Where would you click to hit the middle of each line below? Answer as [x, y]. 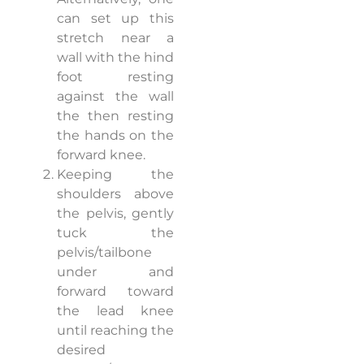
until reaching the [115, 331]
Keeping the [115, 175]
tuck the [115, 233]
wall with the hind [115, 58]
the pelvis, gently [115, 214]
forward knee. [101, 155]
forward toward [115, 292]
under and [115, 272]
